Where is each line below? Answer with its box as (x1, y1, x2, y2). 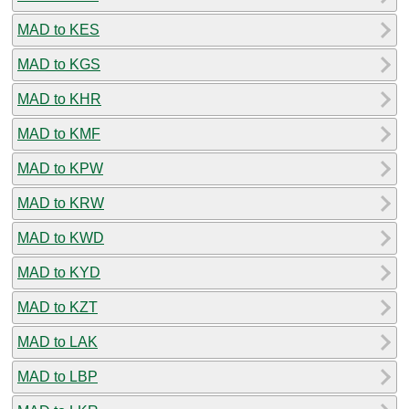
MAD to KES (17, 21, 100, 37)
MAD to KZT (17, 299, 98, 315)
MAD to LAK (17, 333, 98, 350)
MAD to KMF (17, 125, 100, 142)
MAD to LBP (17, 368, 98, 384)
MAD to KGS (17, 56, 100, 72)
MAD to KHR (17, 90, 101, 107)
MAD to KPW (17, 160, 103, 176)
